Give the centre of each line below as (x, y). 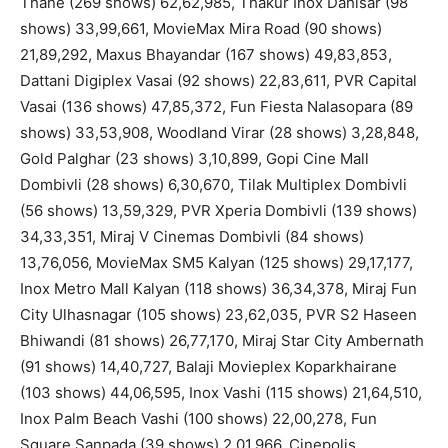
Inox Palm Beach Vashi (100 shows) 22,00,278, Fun (198, 419)
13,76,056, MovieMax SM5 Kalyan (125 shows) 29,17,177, (216, 263)
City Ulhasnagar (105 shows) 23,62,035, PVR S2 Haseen (218, 315)
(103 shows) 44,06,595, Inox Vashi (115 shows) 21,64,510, (221, 393)
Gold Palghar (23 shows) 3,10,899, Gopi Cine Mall (194, 159)
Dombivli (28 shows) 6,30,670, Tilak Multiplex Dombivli (213, 185)
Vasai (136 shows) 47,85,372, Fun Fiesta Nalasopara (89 (216, 107)
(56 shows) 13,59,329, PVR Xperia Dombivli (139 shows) (218, 211)
